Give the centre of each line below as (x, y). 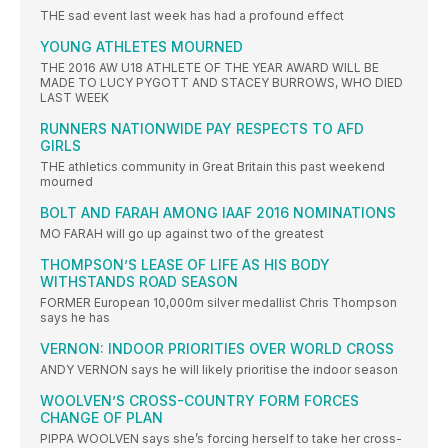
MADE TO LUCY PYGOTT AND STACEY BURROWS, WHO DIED (221, 83)
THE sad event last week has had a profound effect (192, 16)
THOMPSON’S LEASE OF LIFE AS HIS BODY (185, 265)
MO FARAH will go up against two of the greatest (182, 234)
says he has (75, 318)
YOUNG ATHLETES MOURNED (141, 47)
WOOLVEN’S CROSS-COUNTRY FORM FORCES (199, 401)
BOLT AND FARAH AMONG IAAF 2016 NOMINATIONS (218, 213)
